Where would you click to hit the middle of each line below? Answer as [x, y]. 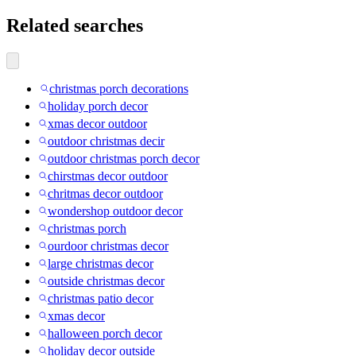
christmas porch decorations [119, 89]
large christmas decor [101, 264]
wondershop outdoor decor [115, 211]
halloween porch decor [105, 334]
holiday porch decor [98, 106]
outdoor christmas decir [106, 141]
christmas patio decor [101, 299]
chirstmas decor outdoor [108, 176]
